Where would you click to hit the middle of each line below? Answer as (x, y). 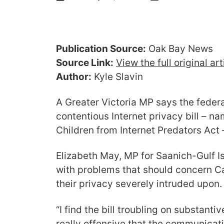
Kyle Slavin (117, 77)
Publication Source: (101, 49)
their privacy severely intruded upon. (139, 184)
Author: (74, 77)
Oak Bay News (179, 49)
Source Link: (85, 63)
